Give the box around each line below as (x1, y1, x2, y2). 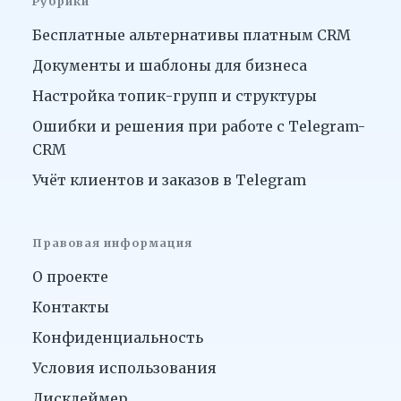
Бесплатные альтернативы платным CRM (32, 26, 351, 45)
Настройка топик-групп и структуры (32, 87, 317, 106)
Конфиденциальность (32, 328, 203, 346)
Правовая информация (32, 235, 193, 250)
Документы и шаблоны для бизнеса (32, 56, 307, 75)
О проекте (32, 267, 108, 286)
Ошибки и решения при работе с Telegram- (32, 117, 365, 136)
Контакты (32, 297, 109, 316)
